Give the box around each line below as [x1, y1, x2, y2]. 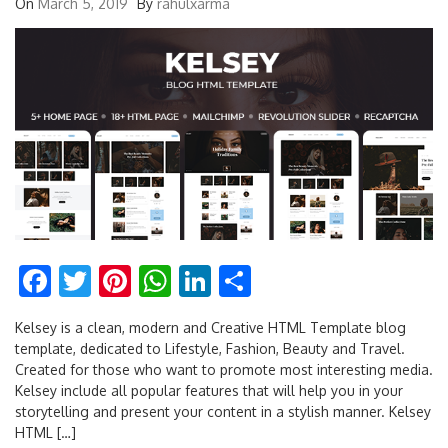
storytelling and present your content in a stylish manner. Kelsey [15, 403, 431, 421]
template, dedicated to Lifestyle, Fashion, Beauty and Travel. [15, 340, 405, 358]
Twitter [91, 260, 196, 302]
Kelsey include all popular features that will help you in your [15, 382, 403, 400]
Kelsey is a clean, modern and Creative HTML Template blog [15, 319, 406, 337]
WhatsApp [171, 260, 319, 302]
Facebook [51, 260, 187, 302]
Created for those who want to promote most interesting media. [15, 361, 433, 379]
